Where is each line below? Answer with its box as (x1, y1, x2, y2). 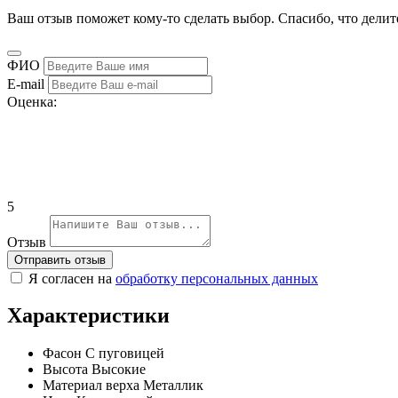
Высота (43, 362, 88, 378)
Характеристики (7, 304, 170, 328)
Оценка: (7, 93, 57, 109)
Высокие (92, 362, 146, 378)
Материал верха (43, 378, 139, 394)
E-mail (7, 76, 44, 92)
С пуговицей (85, 346, 164, 362)
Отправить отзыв (14, 252, 106, 267)
